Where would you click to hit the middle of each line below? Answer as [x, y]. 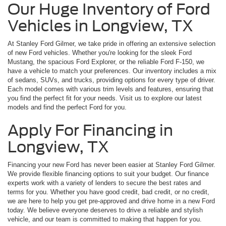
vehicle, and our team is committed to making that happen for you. [105, 219]
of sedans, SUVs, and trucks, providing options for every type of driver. [111, 80]
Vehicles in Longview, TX [100, 25]
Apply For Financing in [90, 130]
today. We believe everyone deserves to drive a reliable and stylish [105, 210]
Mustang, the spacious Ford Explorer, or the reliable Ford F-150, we [106, 62]
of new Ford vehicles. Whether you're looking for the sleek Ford [100, 52]
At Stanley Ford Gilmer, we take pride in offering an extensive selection [111, 43]
